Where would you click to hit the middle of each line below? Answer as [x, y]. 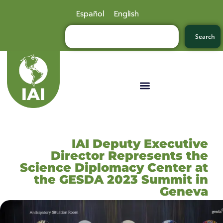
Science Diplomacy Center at [114, 167]
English [127, 14]
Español [90, 14]
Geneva [184, 191]
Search [205, 36]
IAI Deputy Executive [140, 143]
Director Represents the [129, 155]
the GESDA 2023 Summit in [121, 179]
